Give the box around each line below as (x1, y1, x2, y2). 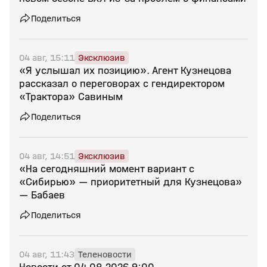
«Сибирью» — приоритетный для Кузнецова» (19, 176, 242, 188)
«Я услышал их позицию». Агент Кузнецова (19, 64, 231, 77)
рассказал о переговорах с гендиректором (19, 77, 225, 90)
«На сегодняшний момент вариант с (19, 163, 194, 175)
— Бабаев (19, 189, 65, 201)
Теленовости (78, 249, 132, 260)
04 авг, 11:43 (19, 249, 74, 260)
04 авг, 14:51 (19, 150, 74, 162)
